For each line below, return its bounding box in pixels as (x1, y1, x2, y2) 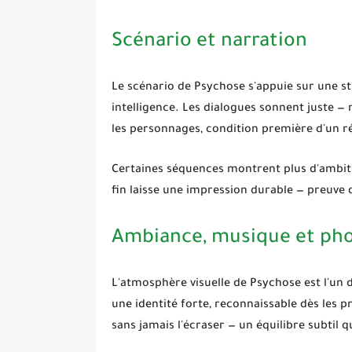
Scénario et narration (112, 32, 307, 54)
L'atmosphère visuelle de (112, 278, 250, 291)
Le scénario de (112, 82, 194, 95)
